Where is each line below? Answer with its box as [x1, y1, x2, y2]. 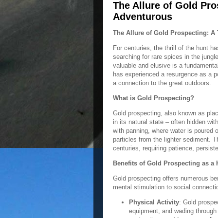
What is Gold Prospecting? [113, 94, 194, 102]
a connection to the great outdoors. [113, 79, 211, 87]
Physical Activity [128, 199, 179, 206]
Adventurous [113, 11, 172, 22]
